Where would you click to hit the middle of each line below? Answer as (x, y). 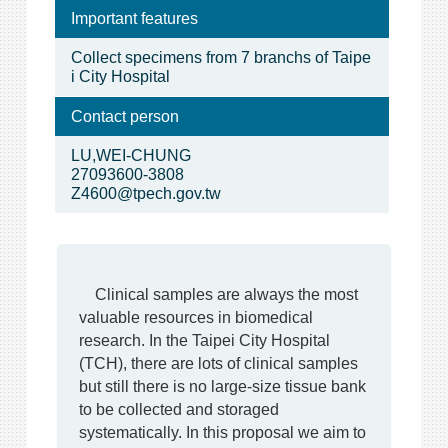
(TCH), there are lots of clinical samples (218, 362)
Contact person (124, 116)
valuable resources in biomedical (195, 316)
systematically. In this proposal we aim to (222, 431)
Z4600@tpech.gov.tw (145, 193)
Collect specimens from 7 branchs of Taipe (220, 57)
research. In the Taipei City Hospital (204, 339)
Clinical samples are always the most (218, 293)
